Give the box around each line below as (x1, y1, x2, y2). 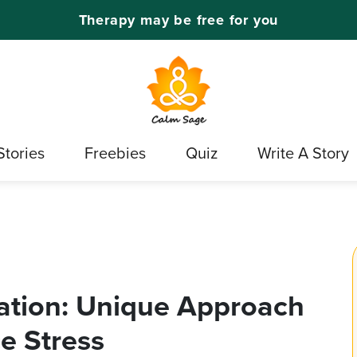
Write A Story (257, 141, 349, 165)
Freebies (84, 141, 146, 165)
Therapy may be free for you (78, 9, 279, 30)
